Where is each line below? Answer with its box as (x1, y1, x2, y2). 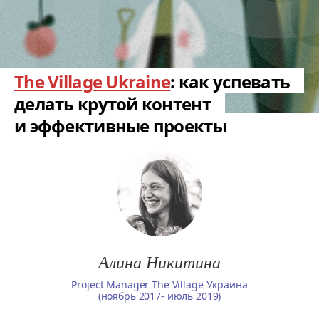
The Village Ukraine (14, 70, 171, 93)
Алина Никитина (98, 250, 221, 273)
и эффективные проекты (14, 114, 226, 137)
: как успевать (170, 70, 291, 93)
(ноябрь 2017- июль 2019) (98, 289, 221, 303)
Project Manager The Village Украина (71, 278, 248, 291)
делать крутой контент (14, 92, 211, 115)
